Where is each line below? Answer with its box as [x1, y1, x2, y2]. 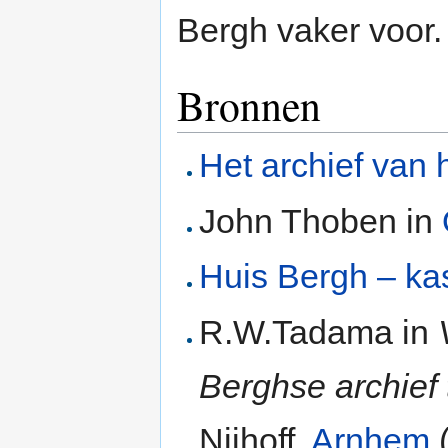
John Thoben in [199, 201, 443, 240]
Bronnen [177, 77, 321, 134]
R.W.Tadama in [199, 312, 439, 351]
